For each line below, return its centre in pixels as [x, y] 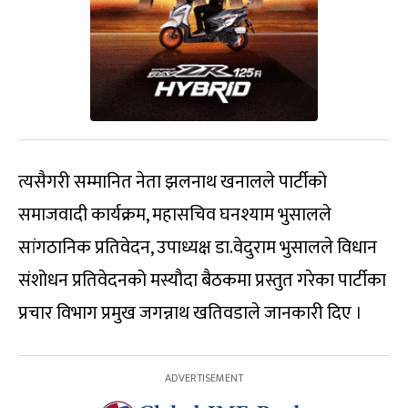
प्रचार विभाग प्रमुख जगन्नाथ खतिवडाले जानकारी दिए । [190, 314]
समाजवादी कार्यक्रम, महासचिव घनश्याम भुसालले [175, 215]
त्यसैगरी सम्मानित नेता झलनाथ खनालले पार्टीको [173, 183]
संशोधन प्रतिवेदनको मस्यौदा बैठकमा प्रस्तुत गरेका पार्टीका [202, 281]
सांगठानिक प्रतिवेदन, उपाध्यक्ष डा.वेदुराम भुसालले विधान [198, 248]
